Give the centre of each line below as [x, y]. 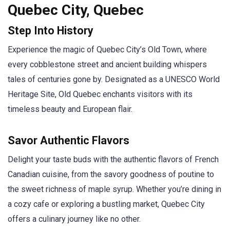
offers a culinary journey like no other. [74, 219]
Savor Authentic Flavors [69, 140]
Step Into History [51, 31]
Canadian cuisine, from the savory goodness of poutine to [111, 174]
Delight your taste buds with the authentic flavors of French [113, 159]
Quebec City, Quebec [76, 10]
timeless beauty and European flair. [70, 109]
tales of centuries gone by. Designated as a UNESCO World [114, 80]
